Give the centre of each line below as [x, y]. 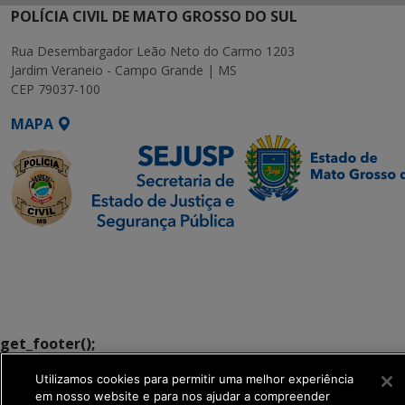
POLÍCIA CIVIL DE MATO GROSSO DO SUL [154, 16]
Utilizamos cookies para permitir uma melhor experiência [194, 379]
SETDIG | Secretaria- [85, 253]
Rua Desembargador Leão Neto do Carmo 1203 [153, 51]
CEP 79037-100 [56, 89]
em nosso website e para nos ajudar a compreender [183, 396]
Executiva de [57, 275]
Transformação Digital [94, 297]
